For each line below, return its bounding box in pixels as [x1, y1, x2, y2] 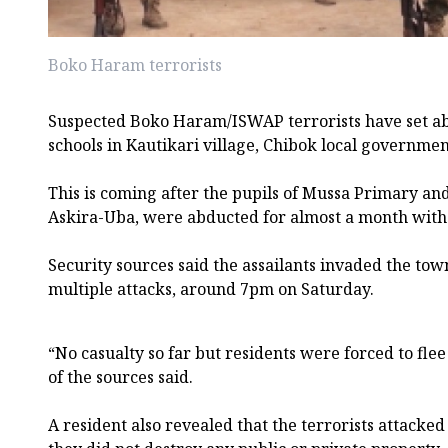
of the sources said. [48, 366, 193, 389]
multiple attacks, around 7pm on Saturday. [48, 278, 374, 301]
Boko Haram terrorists [48, 54, 222, 77]
